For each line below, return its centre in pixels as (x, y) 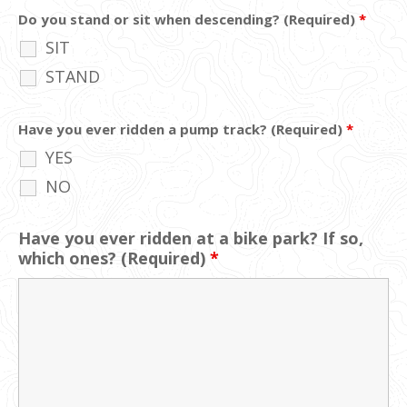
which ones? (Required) (114, 258)
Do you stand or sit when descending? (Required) (189, 19)
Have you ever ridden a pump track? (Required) (182, 129)
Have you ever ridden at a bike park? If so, (191, 238)
